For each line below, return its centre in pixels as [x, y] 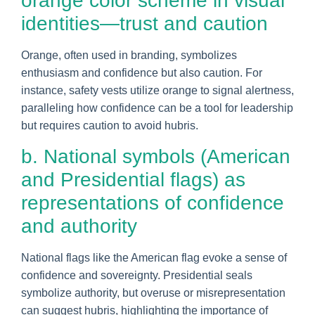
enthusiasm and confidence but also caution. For [142, 72]
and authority [79, 226]
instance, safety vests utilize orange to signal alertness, [157, 90]
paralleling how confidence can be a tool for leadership [157, 108]
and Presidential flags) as [133, 179]
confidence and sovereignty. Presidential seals [137, 275]
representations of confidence [153, 202]
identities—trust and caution [144, 23]
